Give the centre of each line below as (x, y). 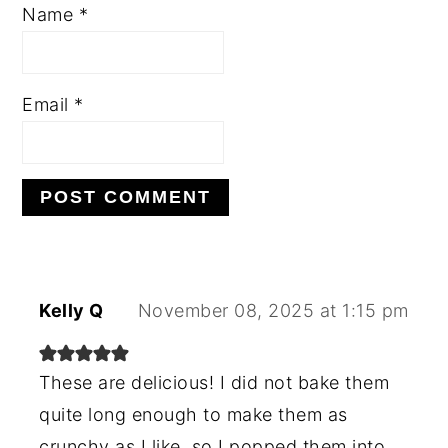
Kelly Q (71, 310)
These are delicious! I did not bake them (214, 382)
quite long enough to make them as (193, 414)
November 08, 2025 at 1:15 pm (273, 310)
